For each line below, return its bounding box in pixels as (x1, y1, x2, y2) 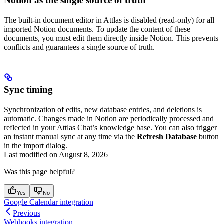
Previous (13, 208, 40, 217)
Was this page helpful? (4, 167, 75, 176)
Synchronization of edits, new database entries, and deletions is (4, 105, 202, 114)
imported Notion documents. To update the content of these (4, 24, 190, 33)
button (197, 132, 219, 141)
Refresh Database (137, 132, 197, 141)
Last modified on (4, 150, 57, 159)
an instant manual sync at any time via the (4, 132, 137, 141)
